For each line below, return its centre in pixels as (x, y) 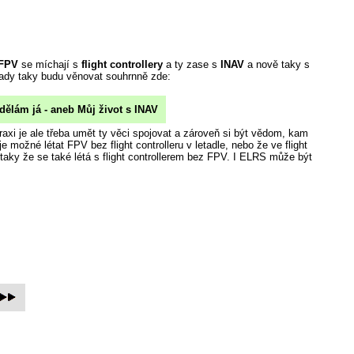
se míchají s (50, 64)
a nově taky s (277, 64)
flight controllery (122, 64)
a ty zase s (192, 64)
